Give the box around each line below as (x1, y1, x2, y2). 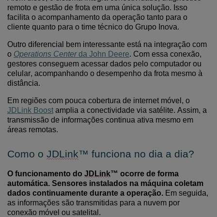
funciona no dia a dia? (89, 148, 194, 160)
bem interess (66, 40, 110, 48)
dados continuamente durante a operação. (7, 189, 163, 197)
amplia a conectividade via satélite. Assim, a (53, 106, 207, 114)
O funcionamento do (7, 170, 84, 178)
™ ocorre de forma (110, 170, 179, 178)
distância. (7, 79, 40, 87)
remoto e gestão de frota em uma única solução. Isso (7, 3, 187, 12)
